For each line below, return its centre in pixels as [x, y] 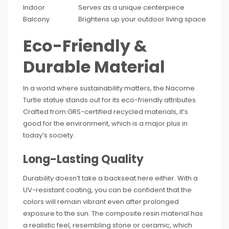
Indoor [34, 7]
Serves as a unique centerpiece [131, 7]
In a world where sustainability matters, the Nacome [109, 88]
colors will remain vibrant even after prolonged [101, 201]
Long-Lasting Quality [83, 159]
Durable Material [94, 66]
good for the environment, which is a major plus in [105, 123]
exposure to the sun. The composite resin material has [113, 213]
